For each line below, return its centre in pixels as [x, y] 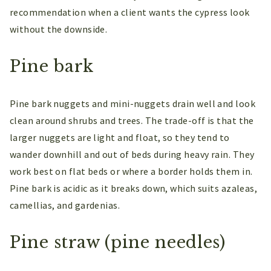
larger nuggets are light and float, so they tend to [120, 138]
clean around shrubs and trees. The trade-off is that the [132, 121]
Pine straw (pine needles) [118, 243]
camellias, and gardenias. [65, 205]
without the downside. [59, 29]
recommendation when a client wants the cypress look [130, 12]
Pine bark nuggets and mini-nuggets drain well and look [133, 104]
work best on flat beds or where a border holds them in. [131, 171]
